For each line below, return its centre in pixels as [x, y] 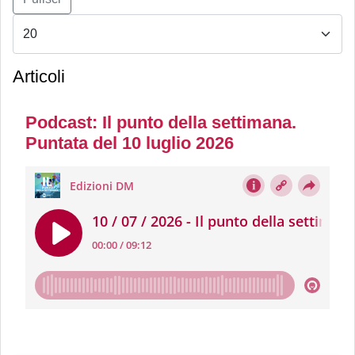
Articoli [39, 77]
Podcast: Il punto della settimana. [161, 123]
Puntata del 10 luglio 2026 [130, 143]
